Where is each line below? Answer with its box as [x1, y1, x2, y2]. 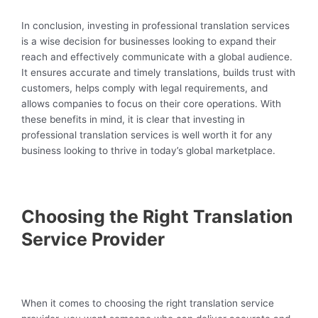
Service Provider [21, 228, 165, 250]
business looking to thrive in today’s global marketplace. [21, 144, 275, 156]
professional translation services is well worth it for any [21, 128, 273, 141]
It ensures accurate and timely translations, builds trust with [21, 66, 295, 78]
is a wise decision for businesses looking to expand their [21, 35, 276, 47]
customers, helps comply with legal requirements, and [21, 82, 268, 94]
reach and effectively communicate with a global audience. [21, 50, 292, 62]
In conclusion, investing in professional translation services [21, 19, 290, 31]
